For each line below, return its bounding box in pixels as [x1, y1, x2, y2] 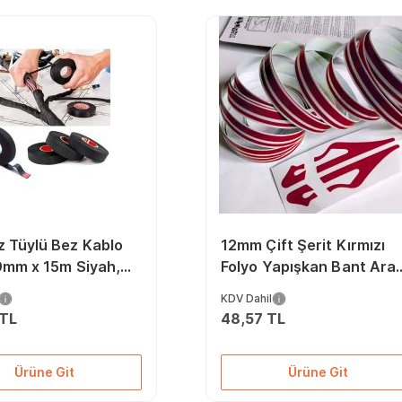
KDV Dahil [220, 292, 272, 305]
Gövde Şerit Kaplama [220, 279, 372, 297]
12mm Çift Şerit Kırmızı [220, 236, 386, 254]
